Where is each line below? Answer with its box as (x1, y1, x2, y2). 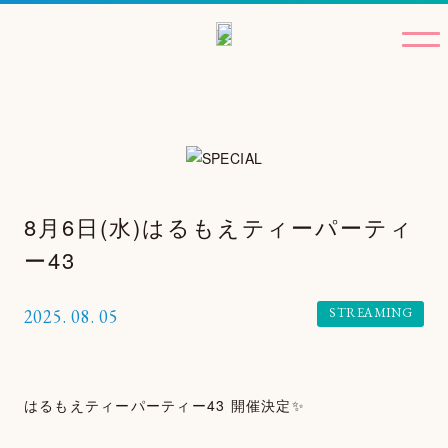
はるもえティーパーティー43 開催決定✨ (23, 395, 305, 415)
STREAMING (329, 304, 413, 321)
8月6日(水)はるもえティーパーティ (23, 211, 415, 242)
